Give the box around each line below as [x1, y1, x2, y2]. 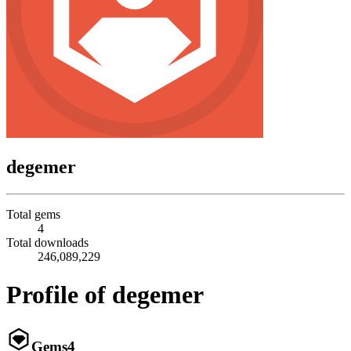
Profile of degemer [6, 280, 204, 309]
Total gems [6, 207, 60, 221]
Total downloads [6, 235, 89, 249]
